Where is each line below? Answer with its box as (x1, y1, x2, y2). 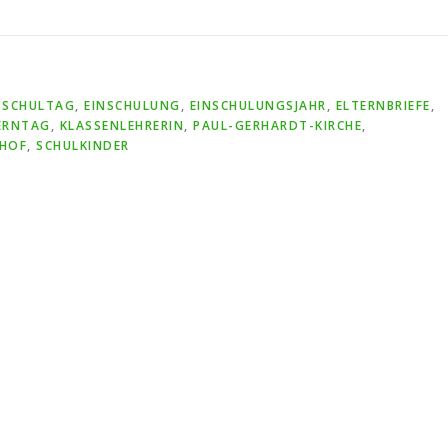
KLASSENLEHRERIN (59, 117, 184, 134)
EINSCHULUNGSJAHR (189, 97, 327, 114)
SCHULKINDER (36, 137, 130, 154)
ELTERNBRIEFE (335, 97, 431, 114)
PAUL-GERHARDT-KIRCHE (193, 117, 362, 134)
